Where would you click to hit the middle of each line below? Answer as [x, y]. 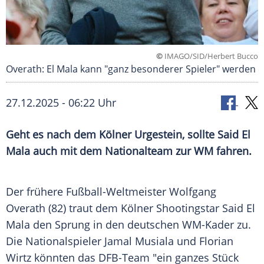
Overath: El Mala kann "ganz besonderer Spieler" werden [131, 69]
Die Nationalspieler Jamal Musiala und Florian [120, 241]
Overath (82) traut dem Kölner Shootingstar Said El [131, 208]
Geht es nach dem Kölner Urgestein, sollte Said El [128, 135]
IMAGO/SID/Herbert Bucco [210, 56]
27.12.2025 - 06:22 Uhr [61, 103]
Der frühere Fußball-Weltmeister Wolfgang [111, 192]
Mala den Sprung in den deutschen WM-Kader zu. [128, 225]
